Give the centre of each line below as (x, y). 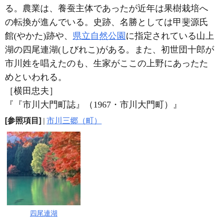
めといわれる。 (36, 77)
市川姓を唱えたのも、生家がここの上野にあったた (107, 63)
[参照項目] (23, 121)
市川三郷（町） (74, 121)
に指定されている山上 (170, 36)
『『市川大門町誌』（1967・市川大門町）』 (93, 105)
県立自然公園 (99, 36)
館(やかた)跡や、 (39, 36)
